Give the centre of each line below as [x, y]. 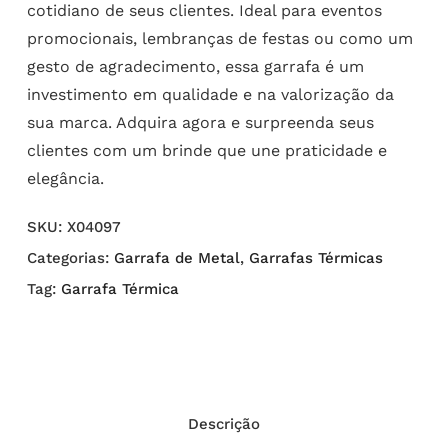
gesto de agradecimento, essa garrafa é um [195, 66]
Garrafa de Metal [176, 257]
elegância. [65, 178]
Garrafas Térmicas [315, 257]
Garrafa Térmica [119, 288]
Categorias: [70, 257]
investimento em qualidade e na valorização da [210, 94]
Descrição [223, 423]
